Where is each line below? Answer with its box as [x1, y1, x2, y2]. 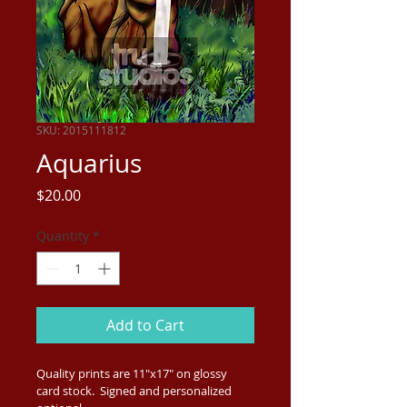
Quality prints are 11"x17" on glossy [36, 364, 230, 382]
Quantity [36, 226, 89, 244]
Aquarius [36, 145, 142, 180]
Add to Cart [106, 314, 184, 335]
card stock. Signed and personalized [36, 382, 234, 399]
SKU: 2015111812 [36, 122, 126, 137]
